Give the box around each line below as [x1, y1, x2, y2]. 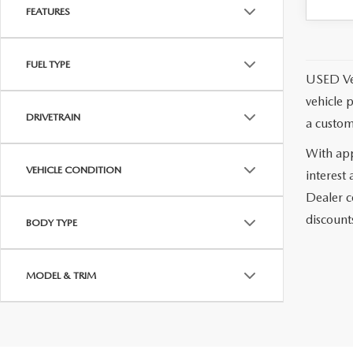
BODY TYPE [26, 217, 77, 229]
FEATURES [26, 6, 70, 17]
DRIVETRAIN [26, 111, 80, 123]
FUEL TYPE [26, 58, 70, 70]
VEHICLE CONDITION [26, 164, 121, 176]
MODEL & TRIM [26, 269, 96, 281]
